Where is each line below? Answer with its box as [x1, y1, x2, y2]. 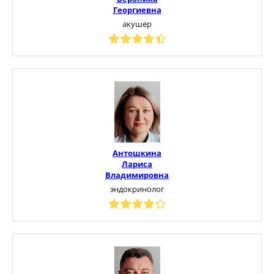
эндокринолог [109, 183, 165, 194]
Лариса [122, 158, 152, 169]
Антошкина [113, 147, 161, 158]
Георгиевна [113, 4, 161, 15]
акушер [122, 18, 152, 29]
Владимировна [105, 169, 169, 180]
